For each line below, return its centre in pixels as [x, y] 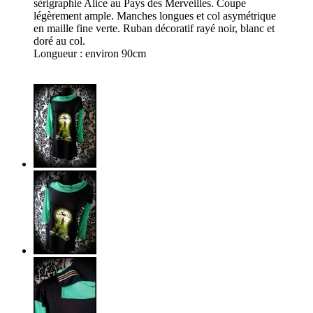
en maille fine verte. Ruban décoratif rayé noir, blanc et [154, 29]
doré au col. [59, 41]
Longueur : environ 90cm [90, 54]
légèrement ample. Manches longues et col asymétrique [155, 16]
